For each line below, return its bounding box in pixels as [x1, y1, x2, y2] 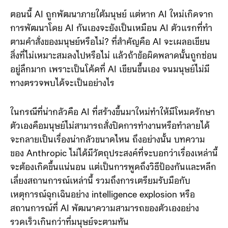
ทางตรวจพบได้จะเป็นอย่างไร [10, 97, 115, 106]
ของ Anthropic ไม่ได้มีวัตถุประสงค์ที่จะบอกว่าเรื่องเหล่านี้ [10, 167, 218, 177]
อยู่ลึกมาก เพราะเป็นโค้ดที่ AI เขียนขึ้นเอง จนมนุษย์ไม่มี [10, 83, 210, 93]
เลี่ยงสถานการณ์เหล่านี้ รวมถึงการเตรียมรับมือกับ [10, 194, 190, 204]
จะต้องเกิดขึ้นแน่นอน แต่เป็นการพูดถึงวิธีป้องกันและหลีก [10, 181, 216, 190]
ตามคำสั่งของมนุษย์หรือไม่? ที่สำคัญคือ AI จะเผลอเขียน [10, 55, 210, 65]
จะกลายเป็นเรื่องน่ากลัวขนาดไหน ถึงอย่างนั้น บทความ [10, 153, 205, 163]
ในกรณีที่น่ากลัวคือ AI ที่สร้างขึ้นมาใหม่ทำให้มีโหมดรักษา [10, 126, 215, 135]
